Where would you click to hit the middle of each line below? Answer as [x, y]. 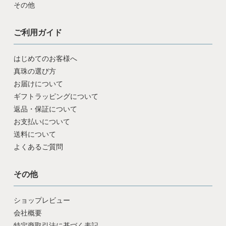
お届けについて [38, 83]
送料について [35, 134]
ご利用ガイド [38, 32]
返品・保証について [45, 109]
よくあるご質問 [38, 147]
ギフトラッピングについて [56, 96]
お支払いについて [42, 121]
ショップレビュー [42, 200]
